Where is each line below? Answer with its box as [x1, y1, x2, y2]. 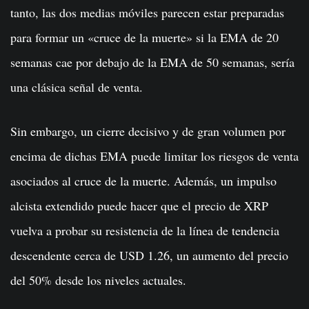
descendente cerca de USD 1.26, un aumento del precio [10, 247, 288, 264]
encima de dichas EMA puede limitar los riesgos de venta [10, 148, 299, 165]
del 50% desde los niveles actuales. [10, 272, 186, 289]
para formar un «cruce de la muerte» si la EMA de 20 [10, 29, 279, 46]
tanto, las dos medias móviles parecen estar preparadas [10, 4, 284, 21]
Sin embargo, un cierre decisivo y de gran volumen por [10, 123, 286, 140]
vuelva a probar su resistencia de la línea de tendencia [10, 222, 279, 239]
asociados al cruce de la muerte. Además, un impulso [10, 172, 277, 190]
